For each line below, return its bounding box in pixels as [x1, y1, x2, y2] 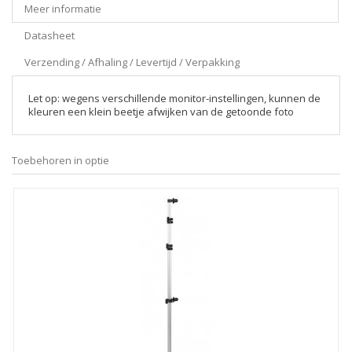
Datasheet [24, 28, 75, 42]
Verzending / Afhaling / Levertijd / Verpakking [24, 55, 240, 69]
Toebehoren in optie [12, 153, 109, 167]
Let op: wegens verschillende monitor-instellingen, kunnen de [28, 91, 321, 105]
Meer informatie [24, 2, 101, 16]
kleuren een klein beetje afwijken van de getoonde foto [28, 104, 294, 119]
